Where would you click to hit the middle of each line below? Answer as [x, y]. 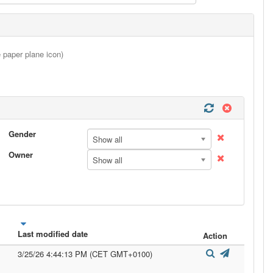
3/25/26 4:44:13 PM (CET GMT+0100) [85, 254]
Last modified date [53, 234]
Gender [22, 134]
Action [215, 236]
